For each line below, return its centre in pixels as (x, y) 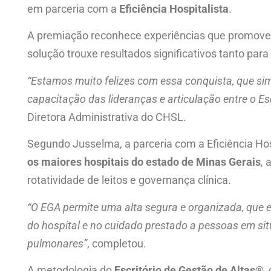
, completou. (117, 243)
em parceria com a (73, 9)
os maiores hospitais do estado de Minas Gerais (144, 162)
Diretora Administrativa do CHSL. (107, 117)
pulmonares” (57, 243)
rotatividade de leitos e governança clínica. (129, 180)
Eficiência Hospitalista (174, 9)
